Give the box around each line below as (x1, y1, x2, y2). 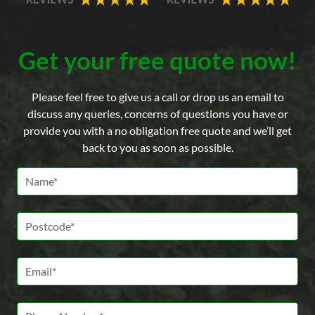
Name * (17, 168, 52, 182)
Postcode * (17, 213, 69, 227)
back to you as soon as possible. (82, 140, 233, 154)
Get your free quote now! (18, 45, 297, 75)
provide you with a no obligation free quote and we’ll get (23, 123, 292, 137)
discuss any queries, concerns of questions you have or (27, 106, 288, 120)
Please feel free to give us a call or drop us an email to (31, 89, 284, 103)
